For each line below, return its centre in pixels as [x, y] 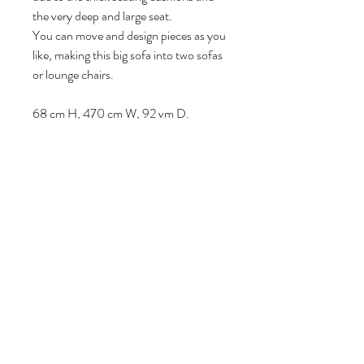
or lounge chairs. [73, 75]
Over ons [38, 324]
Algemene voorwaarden [182, 324]
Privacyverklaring [130, 340]
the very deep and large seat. [102, 16]
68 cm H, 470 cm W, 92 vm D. [111, 114]
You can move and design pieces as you [129, 36]
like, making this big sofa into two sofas [128, 55]
